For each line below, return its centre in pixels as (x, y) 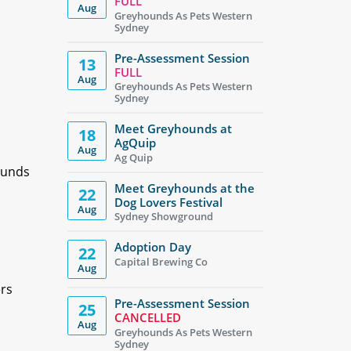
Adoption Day (153, 247)
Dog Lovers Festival (168, 202)
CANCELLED (148, 318)
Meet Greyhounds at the (185, 188)
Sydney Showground (164, 217)
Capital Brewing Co (161, 261)
